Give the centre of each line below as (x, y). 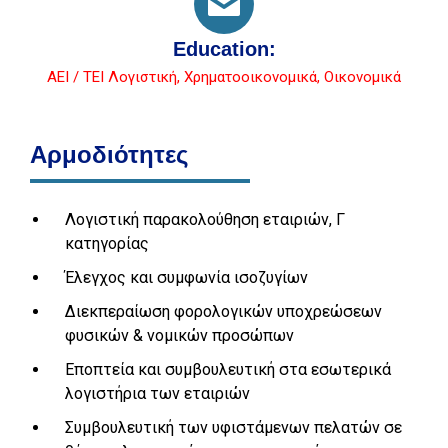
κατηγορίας (107, 243)
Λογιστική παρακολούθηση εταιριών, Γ (205, 219)
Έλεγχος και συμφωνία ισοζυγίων (186, 277)
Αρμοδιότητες (109, 154)
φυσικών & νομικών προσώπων (179, 335)
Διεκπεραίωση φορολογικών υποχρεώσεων (223, 311)
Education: (224, 49)
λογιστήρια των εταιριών (157, 393)
